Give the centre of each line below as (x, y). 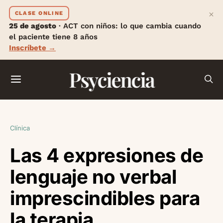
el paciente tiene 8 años (53, 37)
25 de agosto (33, 26)
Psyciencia (111, 79)
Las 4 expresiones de (107, 155)
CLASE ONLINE (39, 13)
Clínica (20, 128)
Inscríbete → (32, 48)
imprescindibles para (105, 198)
